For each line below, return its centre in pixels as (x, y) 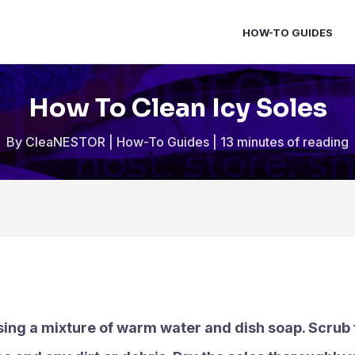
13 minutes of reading (284, 142)
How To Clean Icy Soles (177, 108)
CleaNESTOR (67, 142)
